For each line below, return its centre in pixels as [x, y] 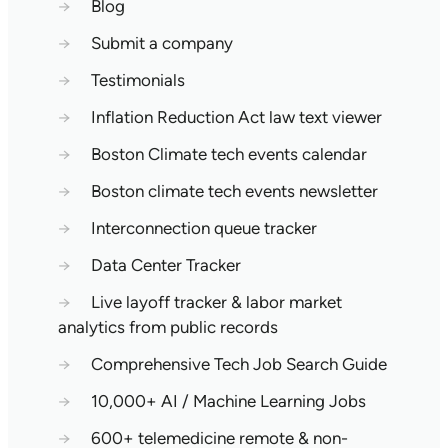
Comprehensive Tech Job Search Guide [238, 364]
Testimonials [137, 80]
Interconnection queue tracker [203, 228]
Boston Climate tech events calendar [228, 154]
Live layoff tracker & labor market [216, 302]
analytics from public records [167, 327]
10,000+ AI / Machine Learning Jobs [228, 401]
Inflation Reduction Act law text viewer [236, 117]
